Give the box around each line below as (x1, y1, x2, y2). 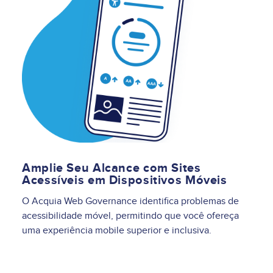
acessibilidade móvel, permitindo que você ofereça (22, 210, 239, 222)
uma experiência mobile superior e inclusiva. (22, 224, 211, 237)
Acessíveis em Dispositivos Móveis (22, 173, 227, 188)
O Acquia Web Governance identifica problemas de (22, 195, 239, 208)
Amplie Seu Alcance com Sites (22, 161, 201, 176)
